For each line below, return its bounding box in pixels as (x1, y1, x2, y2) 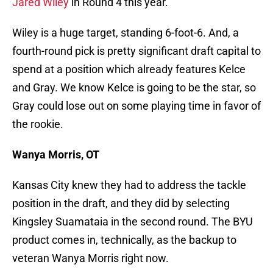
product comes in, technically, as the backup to (12, 233, 236, 247)
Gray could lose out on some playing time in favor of (12, 99, 261, 113)
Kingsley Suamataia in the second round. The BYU (12, 215, 253, 229)
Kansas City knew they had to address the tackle (12, 179, 246, 192)
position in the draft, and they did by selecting (12, 197, 230, 210)
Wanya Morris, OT (12, 148, 99, 161)
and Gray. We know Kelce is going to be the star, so (12, 81, 256, 94)
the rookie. (12, 118, 63, 131)
